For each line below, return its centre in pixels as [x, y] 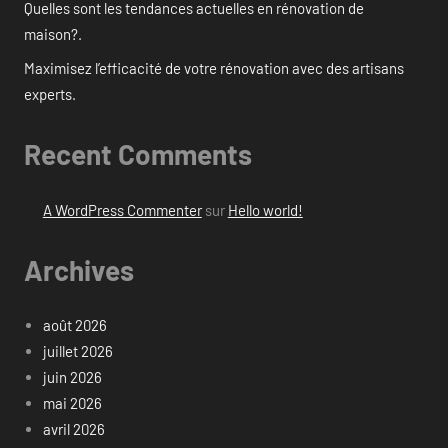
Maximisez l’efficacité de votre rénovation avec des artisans [214, 68]
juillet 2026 [77, 351]
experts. [50, 94]
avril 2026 [73, 429]
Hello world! [265, 209]
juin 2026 [72, 377]
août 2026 [74, 325]
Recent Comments [138, 154]
